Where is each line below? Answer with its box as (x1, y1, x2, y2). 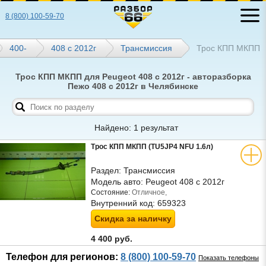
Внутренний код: (91, 198, 157, 208)
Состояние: (91, 188, 130, 197)
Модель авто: (91, 177, 145, 186)
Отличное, (130, 188, 167, 197)
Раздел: (91, 166, 123, 175)
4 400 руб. (91, 234, 135, 243)
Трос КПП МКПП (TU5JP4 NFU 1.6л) (91, 142, 213, 151)
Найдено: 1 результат (94, 123, 178, 132)
